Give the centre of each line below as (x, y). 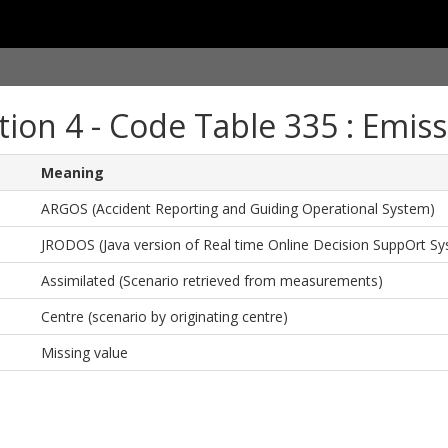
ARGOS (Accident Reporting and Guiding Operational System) (237, 208)
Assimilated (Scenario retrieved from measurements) (211, 280)
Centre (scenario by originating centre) (164, 316)
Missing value (84, 352)
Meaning (72, 172)
